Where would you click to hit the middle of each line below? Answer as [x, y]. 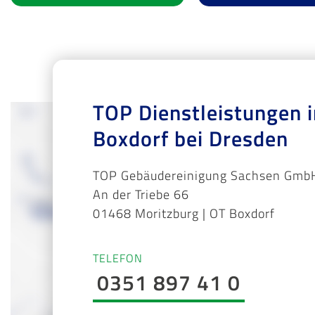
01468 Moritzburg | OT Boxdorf [184, 213]
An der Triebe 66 [141, 194]
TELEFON [118, 258]
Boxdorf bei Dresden [191, 138]
